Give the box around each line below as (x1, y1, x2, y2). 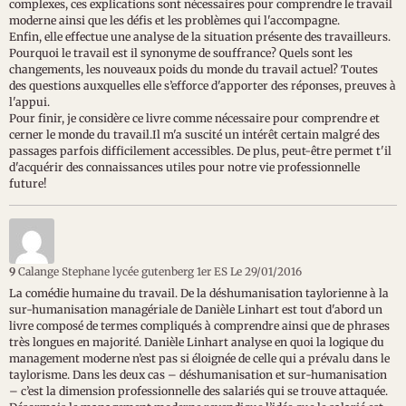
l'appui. (9, 95, 50, 109)
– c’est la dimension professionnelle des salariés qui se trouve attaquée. (9, 384, 388, 398)
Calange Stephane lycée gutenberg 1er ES (18, 265, 230, 278)
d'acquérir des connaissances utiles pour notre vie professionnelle (9, 160, 360, 174)
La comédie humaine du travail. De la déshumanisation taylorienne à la (9, 286, 389, 300)
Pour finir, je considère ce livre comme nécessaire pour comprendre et (9, 111, 380, 125)
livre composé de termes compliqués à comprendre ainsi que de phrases (9, 319, 390, 333)
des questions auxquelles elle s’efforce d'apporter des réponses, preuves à (9, 79, 396, 92)
